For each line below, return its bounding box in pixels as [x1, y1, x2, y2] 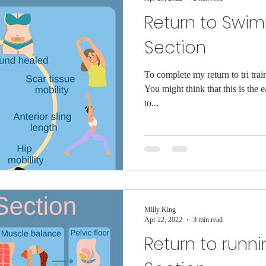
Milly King [144, 205, 176, 214]
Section [144, 36, 206, 59]
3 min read [193, 215, 223, 224]
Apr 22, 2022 [144, 215, 182, 224]
